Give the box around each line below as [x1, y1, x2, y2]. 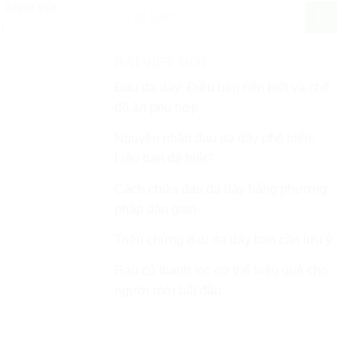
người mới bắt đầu [114, 284, 222, 297]
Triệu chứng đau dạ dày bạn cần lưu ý [114, 233, 332, 247]
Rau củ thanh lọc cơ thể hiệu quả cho [114, 263, 328, 277]
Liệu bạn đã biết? [114, 151, 214, 165]
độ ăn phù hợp [114, 101, 198, 114]
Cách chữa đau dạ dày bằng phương [114, 182, 327, 196]
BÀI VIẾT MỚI [114, 56, 205, 69]
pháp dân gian [114, 202, 197, 216]
